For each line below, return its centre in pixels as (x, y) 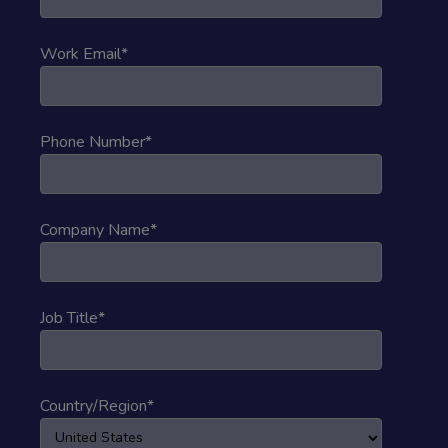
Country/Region (94, 405)
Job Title (69, 317)
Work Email (81, 53)
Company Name (95, 229)
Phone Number (93, 141)
